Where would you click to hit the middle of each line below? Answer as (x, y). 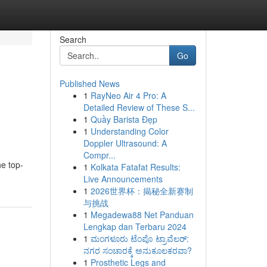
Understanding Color (129, 131)
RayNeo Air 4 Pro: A (128, 95)
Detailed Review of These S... (139, 107)
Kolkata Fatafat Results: (135, 167)
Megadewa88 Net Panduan (142, 215)
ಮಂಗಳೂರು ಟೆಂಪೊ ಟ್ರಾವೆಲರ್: (139, 238)
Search (73, 39)
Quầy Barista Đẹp (124, 119)
